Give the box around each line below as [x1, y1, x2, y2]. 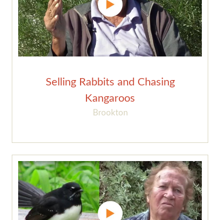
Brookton [92, 109, 128, 117]
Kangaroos [85, 93, 135, 104]
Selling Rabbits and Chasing [45, 77, 175, 88]
